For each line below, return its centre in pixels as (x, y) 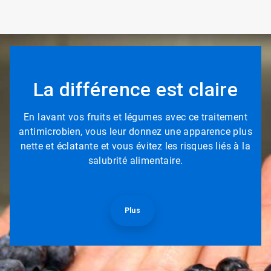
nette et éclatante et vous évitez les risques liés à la (135, 146)
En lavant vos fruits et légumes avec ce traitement (135, 117)
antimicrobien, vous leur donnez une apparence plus (135, 132)
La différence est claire (135, 90)
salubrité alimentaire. (135, 161)
